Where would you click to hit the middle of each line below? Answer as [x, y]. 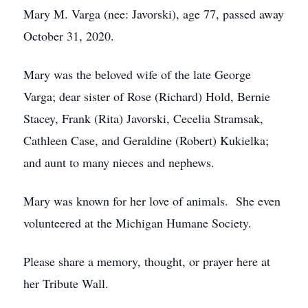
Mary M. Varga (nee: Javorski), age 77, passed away [154, 14]
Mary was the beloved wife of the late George [137, 74]
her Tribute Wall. [66, 283]
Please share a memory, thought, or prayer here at [147, 261]
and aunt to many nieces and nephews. [119, 162]
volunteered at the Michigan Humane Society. [137, 223]
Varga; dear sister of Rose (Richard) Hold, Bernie [147, 96]
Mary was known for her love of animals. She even [152, 201]
